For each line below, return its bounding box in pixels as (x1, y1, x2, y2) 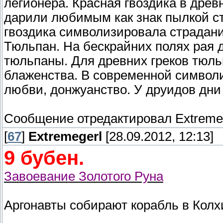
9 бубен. (4, 147, 84, 169)
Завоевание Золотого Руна (4, 169, 163, 184)
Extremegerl (28, 129, 102, 144)
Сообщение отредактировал (4, 111, 175, 126)
